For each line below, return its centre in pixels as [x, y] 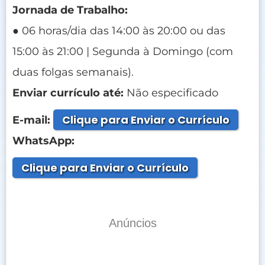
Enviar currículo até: [68, 93]
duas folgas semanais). [73, 72]
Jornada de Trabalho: [70, 10]
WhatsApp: [43, 140]
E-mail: [31, 120]
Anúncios [132, 223]
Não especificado [171, 93]
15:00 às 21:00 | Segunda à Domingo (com [123, 51]
